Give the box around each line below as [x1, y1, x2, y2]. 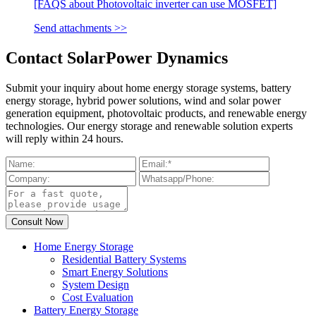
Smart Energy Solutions [62, 265, 168, 278]
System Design [62, 278, 129, 291]
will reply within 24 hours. [6, 132, 123, 145]
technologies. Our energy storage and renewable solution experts [6, 119, 293, 132]
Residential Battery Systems [62, 253, 186, 265]
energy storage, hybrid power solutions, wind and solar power [6, 94, 281, 107]
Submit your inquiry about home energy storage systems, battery [6, 81, 291, 94]
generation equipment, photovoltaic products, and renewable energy [6, 107, 307, 119]
